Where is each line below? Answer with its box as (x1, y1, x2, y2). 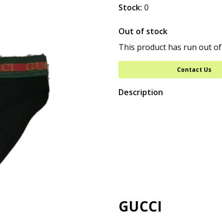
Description (118, 87, 163, 98)
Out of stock (118, 26, 167, 37)
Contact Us (176, 65, 212, 74)
